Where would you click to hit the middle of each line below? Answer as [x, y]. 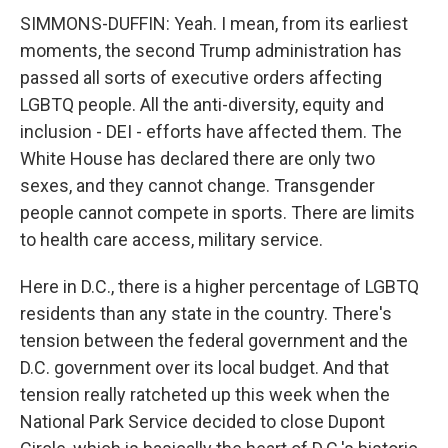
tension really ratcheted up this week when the [205, 394]
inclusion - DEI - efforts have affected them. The [211, 131]
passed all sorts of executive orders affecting [201, 77]
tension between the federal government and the [214, 340]
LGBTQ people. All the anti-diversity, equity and [202, 104]
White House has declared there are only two [197, 158]
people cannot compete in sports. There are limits [217, 212]
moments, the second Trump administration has [211, 50]
